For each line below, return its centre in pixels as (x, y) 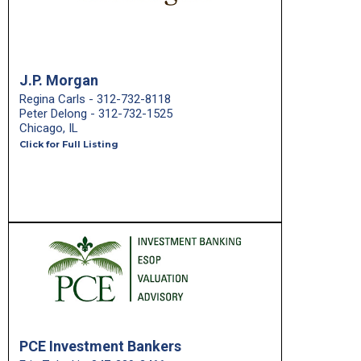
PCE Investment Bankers (100, 346)
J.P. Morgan (59, 80)
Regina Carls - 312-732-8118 (95, 99)
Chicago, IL (49, 128)
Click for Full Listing (69, 144)
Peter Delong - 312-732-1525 (96, 114)
